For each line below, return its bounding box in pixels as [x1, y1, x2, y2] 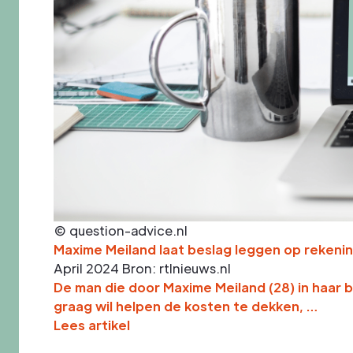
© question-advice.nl [54, 222, 188, 240]
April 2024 [54, 260, 119, 277]
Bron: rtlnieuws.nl [122, 260, 231, 277]
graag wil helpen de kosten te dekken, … [54, 298, 318, 315]
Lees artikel [54, 317, 130, 334]
